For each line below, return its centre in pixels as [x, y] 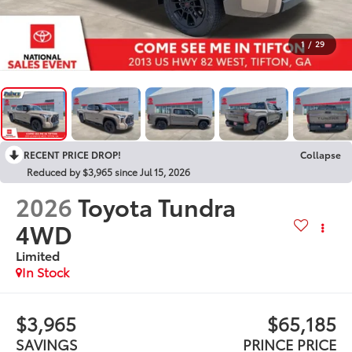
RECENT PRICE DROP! [72, 154]
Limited [38, 255]
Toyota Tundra [157, 206]
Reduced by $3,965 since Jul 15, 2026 [108, 171]
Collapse [321, 154]
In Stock [46, 271]
